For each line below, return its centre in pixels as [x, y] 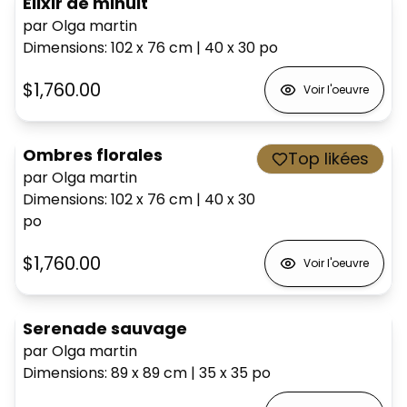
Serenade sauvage [105, 328]
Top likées [328, 158]
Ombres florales [93, 154]
